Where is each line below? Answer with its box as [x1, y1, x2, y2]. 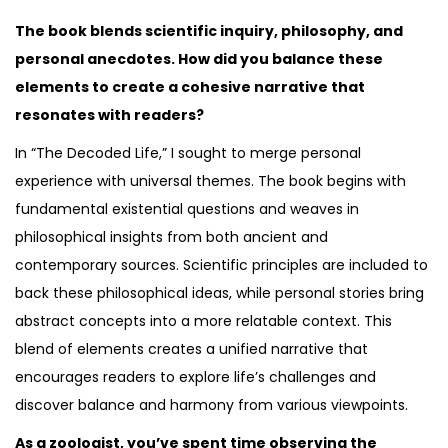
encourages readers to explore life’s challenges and [15, 366, 376, 387]
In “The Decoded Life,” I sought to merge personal [15, 142, 361, 163]
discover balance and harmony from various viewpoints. [15, 394, 408, 415]
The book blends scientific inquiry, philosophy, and [15, 20, 403, 41]
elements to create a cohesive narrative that [15, 76, 365, 97]
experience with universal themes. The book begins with [15, 170, 406, 191]
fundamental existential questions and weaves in [15, 198, 359, 219]
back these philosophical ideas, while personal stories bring [15, 282, 424, 303]
